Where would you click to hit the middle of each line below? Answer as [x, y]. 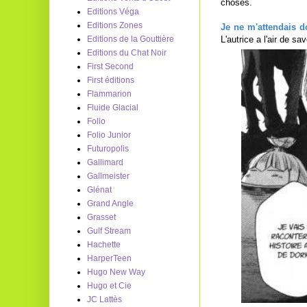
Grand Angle [110, 204]
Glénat [99, 190]
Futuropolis [108, 149]
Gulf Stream [109, 231]
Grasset [101, 217]
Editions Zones [115, 25]
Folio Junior [109, 135]
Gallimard [105, 162]
